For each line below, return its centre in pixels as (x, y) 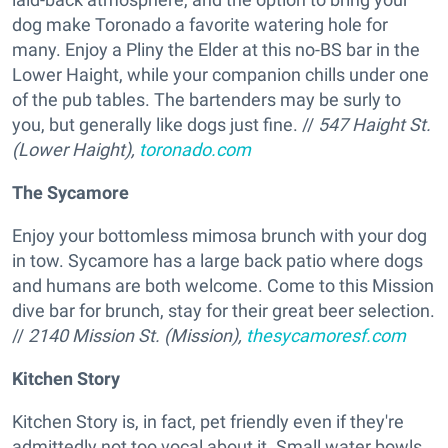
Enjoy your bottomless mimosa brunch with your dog (219, 236)
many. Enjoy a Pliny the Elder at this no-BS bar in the (216, 50)
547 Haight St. (374, 125)
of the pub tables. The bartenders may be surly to (206, 100)
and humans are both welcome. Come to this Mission (223, 286)
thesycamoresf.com (326, 336)
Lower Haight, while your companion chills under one (220, 75)
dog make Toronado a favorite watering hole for (200, 25)
